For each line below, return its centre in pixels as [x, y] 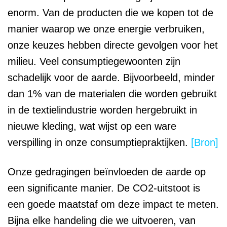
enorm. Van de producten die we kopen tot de [110, 13]
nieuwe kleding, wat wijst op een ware [92, 126]
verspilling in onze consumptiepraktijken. [99, 143]
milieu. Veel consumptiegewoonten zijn [94, 62]
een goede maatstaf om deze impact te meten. [113, 204]
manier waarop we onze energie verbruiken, [106, 29]
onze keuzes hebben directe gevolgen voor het [113, 45]
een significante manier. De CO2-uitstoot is [104, 188]
